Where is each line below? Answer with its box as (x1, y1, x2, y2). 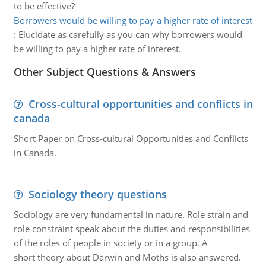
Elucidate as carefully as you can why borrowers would (18, 28, 242, 40)
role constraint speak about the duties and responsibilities (13, 223, 250, 235)
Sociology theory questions (28, 187, 167, 201)
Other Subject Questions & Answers (13, 65, 196, 79)
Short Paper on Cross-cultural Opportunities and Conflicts (13, 132, 248, 144)
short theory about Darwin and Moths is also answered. (13, 251, 241, 263)
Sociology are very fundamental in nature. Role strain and (13, 208, 248, 220)
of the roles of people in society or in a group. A (13, 237, 208, 249)
